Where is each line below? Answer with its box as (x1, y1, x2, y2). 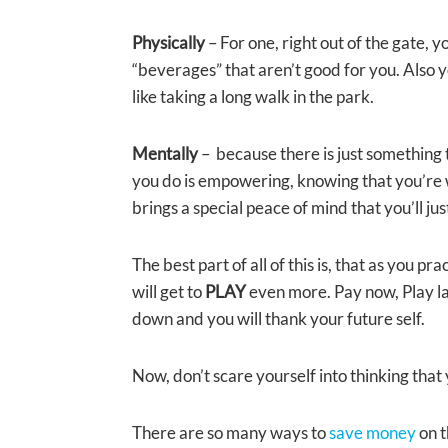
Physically (132, 32, 205, 54)
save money (329, 422, 416, 444)
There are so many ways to (132, 422, 329, 444)
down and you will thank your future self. (132, 308, 425, 330)
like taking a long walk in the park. (132, 86, 374, 108)
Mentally (132, 143, 198, 165)
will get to (132, 281, 205, 303)
